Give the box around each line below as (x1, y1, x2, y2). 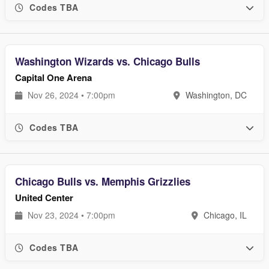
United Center (15, 191, 73, 204)
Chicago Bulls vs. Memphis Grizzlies (15, 174, 190, 189)
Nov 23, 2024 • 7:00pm (25, 209, 115, 221)
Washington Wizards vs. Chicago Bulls (15, 54, 200, 68)
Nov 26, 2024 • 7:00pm (25, 89, 115, 101)
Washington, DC (183, 89, 247, 101)
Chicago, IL (201, 209, 247, 221)
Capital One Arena (15, 71, 92, 84)
